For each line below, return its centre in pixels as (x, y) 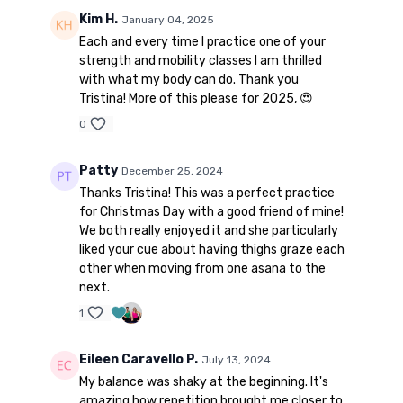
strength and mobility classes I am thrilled (200, 61)
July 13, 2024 (236, 360)
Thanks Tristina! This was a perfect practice (206, 193)
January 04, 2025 (167, 20)
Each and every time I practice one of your (202, 42)
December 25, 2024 (172, 171)
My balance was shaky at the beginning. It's (203, 382)
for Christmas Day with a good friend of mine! (211, 212)
